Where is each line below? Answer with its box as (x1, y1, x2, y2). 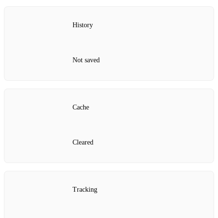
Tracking (73, 186, 97, 194)
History (73, 21, 93, 29)
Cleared (73, 138, 93, 146)
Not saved (73, 56, 100, 64)
